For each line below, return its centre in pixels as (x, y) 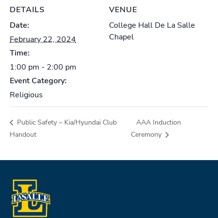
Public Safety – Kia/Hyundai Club (66, 123)
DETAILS (27, 9)
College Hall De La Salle (152, 25)
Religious (26, 95)
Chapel (121, 37)
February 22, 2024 (43, 39)
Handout (23, 134)
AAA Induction (159, 123)
